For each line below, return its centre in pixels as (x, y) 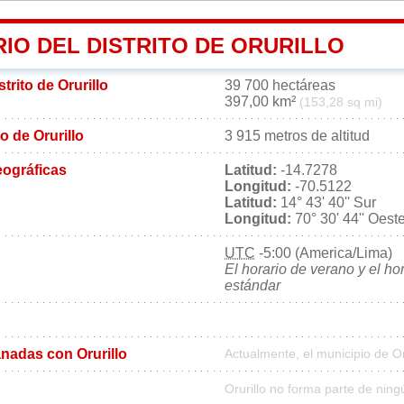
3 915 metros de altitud (297, 135)
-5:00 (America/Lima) (324, 252)
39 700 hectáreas (280, 85)
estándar (252, 285)
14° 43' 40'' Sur (326, 202)
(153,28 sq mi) (341, 102)
